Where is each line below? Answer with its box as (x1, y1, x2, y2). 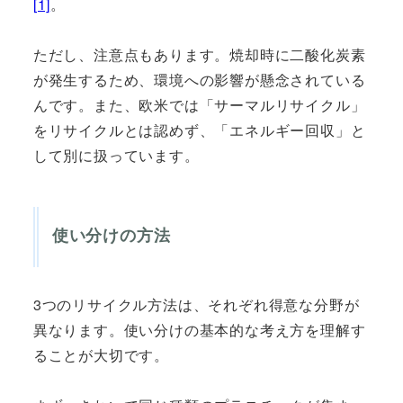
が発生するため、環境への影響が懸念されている (32, 68, 366, 90)
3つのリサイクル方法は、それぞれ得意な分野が (32, 294, 360, 316)
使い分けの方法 (51, 222, 171, 246)
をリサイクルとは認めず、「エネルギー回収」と (32, 119, 366, 140)
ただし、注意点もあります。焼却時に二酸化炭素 (32, 43, 366, 65)
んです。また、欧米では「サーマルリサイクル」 (32, 94, 366, 115)
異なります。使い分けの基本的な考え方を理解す (32, 319, 366, 341)
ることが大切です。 (32, 345, 169, 366)
